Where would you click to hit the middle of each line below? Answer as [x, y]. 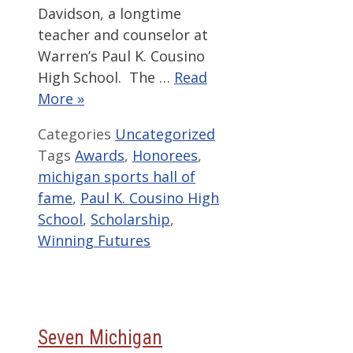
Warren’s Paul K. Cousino [121, 56]
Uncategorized [165, 134]
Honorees [165, 156]
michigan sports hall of [117, 177]
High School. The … [106, 78]
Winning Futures [94, 241]
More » [61, 99]
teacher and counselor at [123, 35]
